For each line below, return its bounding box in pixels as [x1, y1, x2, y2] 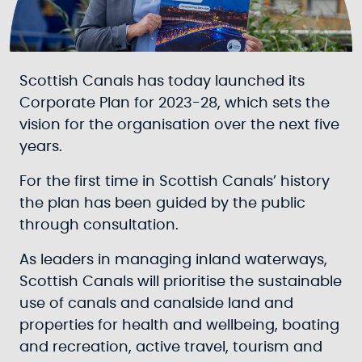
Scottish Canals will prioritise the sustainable [19, 275, 342, 289]
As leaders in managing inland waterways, [19, 253, 327, 267]
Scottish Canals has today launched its [19, 74, 305, 89]
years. [19, 140, 66, 154]
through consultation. [19, 218, 183, 233]
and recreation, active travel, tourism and [19, 340, 322, 355]
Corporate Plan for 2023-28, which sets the [19, 96, 330, 111]
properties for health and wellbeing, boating [19, 318, 339, 333]
